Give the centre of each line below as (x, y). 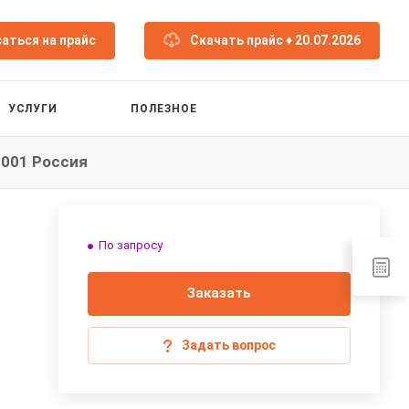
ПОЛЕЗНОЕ (164, 108)
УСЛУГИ (33, 108)
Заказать (219, 293)
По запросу (131, 245)
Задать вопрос (229, 345)
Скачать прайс (238, 40)
